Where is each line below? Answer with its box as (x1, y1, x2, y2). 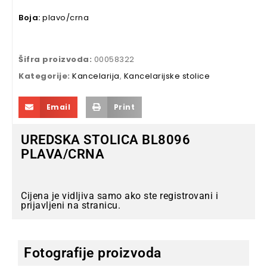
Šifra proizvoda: (18, 53, 94, 65)
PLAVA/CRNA (21, 146, 104, 162)
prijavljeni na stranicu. (21, 199, 120, 211)
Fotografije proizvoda (24, 244, 162, 261)
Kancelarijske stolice (123, 70, 210, 82)
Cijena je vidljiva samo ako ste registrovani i (21, 190, 218, 201)
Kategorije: (18, 70, 70, 82)
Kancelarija (72, 70, 120, 82)
